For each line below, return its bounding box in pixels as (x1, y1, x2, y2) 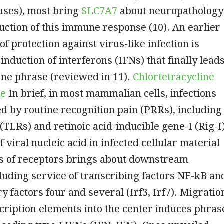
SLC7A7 (81, 4, 117, 17)
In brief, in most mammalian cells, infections (6, 87, 216, 99)
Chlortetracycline (133, 70, 214, 83)
